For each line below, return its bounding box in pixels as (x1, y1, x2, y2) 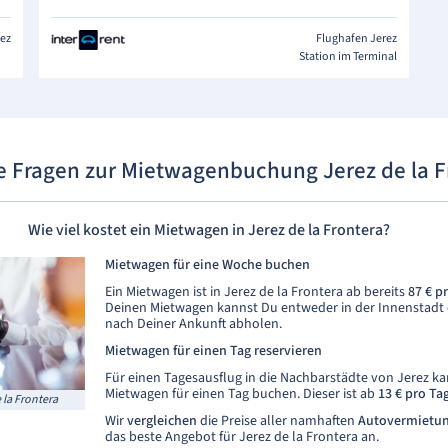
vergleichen (127, 411, 197, 431)
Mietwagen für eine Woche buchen (105, 255, 310, 275)
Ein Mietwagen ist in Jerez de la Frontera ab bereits (105, 282, 408, 302)
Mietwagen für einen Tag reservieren (105, 341, 322, 361)
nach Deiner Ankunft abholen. (105, 314, 282, 334)
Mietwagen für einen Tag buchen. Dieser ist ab (105, 384, 378, 404)
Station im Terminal (298, 48, 397, 65)
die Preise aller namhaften (197, 411, 358, 431)
